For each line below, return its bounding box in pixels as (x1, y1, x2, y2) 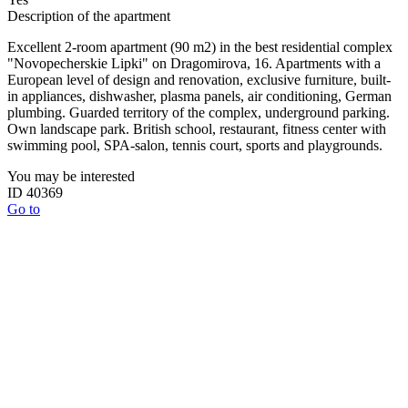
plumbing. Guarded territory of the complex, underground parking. (7, 105, 390, 121)
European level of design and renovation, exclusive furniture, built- (7, 72, 391, 88)
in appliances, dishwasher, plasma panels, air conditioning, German (7, 88, 392, 105)
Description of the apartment (7, 8, 170, 25)
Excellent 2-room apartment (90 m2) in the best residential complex (7, 39, 393, 56)
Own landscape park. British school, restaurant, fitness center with (7, 121, 386, 138)
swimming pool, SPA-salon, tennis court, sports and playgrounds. (7, 138, 382, 154)
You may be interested (7, 168, 135, 185)
